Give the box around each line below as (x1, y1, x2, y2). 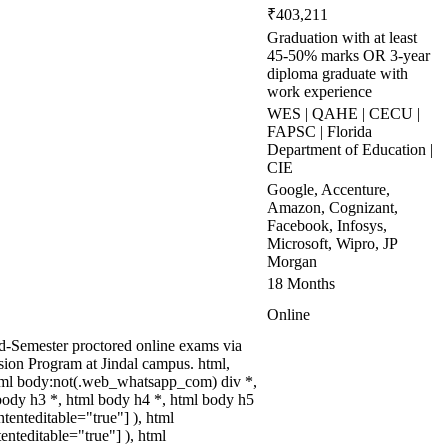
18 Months (267, 275, 335, 292)
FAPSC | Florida (267, 123, 372, 140)
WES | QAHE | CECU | (267, 105, 420, 122)
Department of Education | (267, 141, 433, 158)
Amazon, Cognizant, (267, 199, 398, 216)
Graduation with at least (267, 29, 417, 46)
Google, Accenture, (267, 181, 390, 198)
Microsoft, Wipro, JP (267, 235, 397, 252)
